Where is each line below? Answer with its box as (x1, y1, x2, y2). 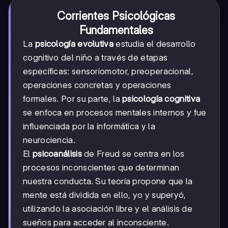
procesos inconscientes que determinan (23, 162, 180, 173)
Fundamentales (79, 23, 153, 37)
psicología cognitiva (122, 93, 201, 104)
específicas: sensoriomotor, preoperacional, (23, 66, 193, 76)
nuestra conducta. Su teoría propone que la (23, 176, 193, 186)
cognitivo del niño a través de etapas (23, 52, 168, 63)
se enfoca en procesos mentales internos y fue (23, 107, 207, 118)
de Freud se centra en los (81, 148, 185, 159)
